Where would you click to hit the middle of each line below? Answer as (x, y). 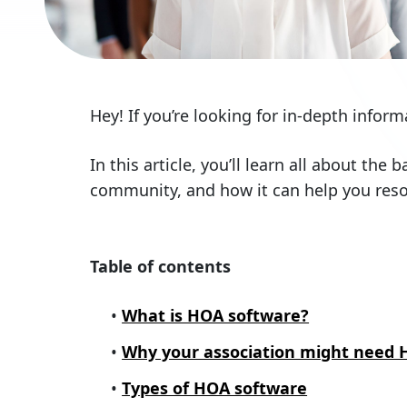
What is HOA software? (216, 316)
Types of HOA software (215, 388)
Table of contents (161, 267)
